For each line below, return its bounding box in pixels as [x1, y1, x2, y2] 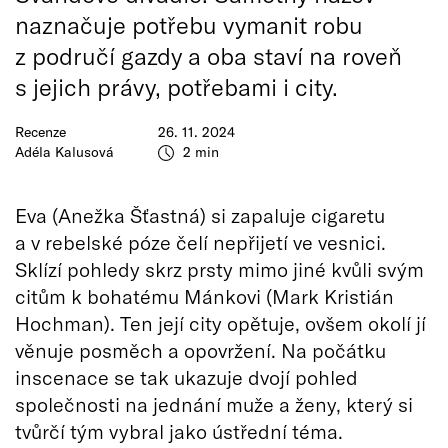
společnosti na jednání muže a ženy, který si [15, 392, 413, 416]
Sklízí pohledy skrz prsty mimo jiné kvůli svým [15, 257, 424, 281]
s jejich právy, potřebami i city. [15, 72, 338, 101]
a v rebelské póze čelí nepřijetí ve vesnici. [15, 230, 386, 254]
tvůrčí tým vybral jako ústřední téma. [15, 419, 343, 443]
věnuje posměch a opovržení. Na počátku [15, 338, 386, 362]
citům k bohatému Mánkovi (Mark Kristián [15, 284, 394, 308]
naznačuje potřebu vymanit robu [15, 10, 363, 39]
